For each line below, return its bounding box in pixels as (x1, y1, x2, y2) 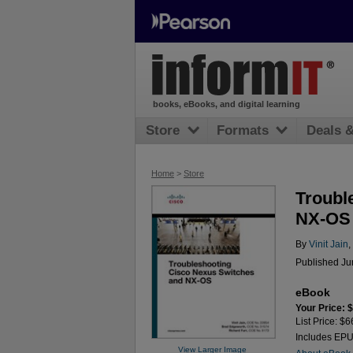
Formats (217, 123, 269, 139)
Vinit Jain (308, 240, 348, 250)
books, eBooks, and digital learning (152, 99, 300, 110)
